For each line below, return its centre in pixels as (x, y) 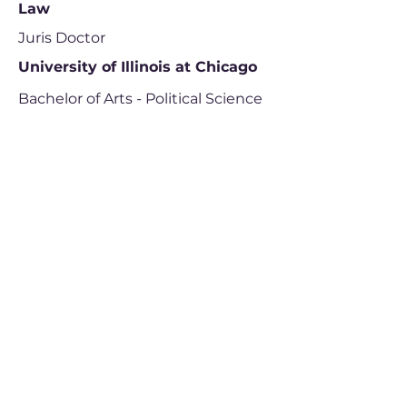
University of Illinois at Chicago (138, 67)
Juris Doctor (62, 38)
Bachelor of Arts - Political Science (140, 99)
